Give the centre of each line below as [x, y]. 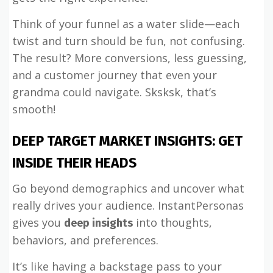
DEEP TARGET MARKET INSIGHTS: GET [127, 141]
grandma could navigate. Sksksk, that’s [114, 92]
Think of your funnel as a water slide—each [126, 24]
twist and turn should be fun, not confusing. [129, 41]
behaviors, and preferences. [85, 240]
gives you [38, 222]
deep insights [98, 223]
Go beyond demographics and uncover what [128, 188]
